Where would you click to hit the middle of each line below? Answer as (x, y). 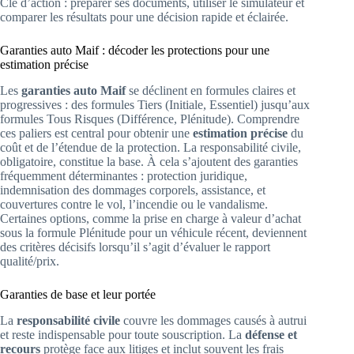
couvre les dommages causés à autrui (213, 320)
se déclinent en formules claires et (211, 90)
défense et (271, 334)
